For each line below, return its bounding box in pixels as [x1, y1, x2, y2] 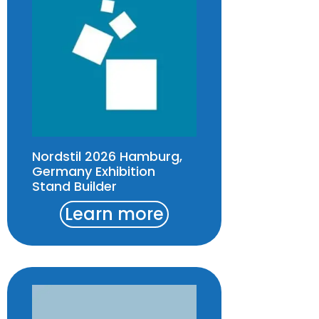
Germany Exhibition [32, 162, 155, 181]
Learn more [65, 202, 164, 226]
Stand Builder [32, 177, 117, 196]
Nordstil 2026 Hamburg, [32, 147, 182, 166]
